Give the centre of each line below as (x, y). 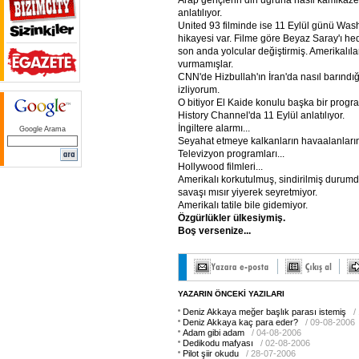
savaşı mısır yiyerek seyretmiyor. (248, 192)
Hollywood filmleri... (220, 167)
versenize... (225, 231)
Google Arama (42, 129)
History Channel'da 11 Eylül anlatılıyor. (261, 115)
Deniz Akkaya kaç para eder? (240, 322)
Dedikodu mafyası (218, 343)
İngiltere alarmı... (214, 128)
